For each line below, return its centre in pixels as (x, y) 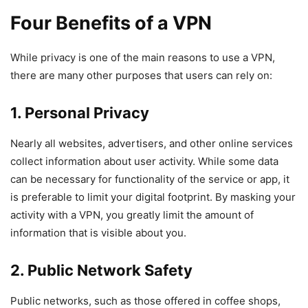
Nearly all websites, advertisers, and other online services (152, 143)
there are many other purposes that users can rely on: (141, 75)
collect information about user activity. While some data (144, 161)
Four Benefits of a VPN (111, 23)
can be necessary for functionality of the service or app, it (150, 179)
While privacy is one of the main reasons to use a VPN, (143, 57)
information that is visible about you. (98, 232)
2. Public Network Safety (101, 270)
